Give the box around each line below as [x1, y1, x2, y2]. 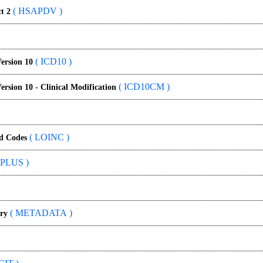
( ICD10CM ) [116, 82, 170, 92]
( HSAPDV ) [11, 6, 62, 16]
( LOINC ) [27, 132, 69, 142]
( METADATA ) [8, 208, 72, 218]
